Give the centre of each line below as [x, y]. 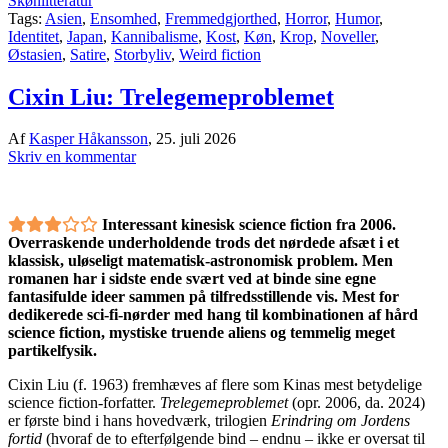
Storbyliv [142, 54]
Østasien [35, 54]
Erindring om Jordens [340, 421]
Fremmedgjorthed [221, 18]
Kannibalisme [154, 36]
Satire [88, 54]
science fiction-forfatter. [84, 403]
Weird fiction [220, 54]
